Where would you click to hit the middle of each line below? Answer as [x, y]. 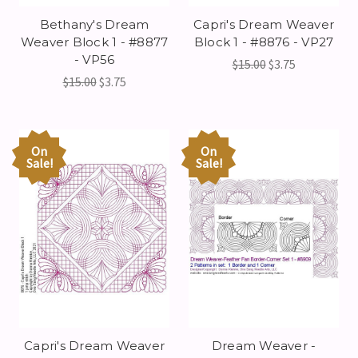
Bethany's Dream [94, 24]
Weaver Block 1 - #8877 [94, 42]
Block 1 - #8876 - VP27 [264, 42]
